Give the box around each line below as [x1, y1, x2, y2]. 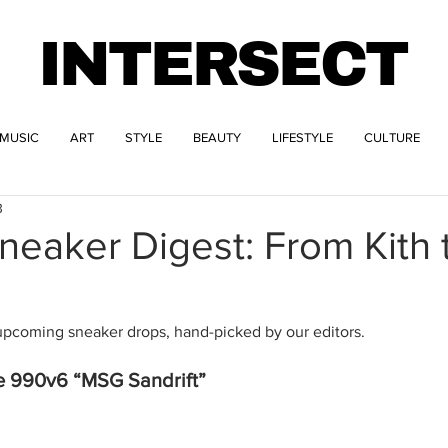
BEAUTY [193, 130, 241, 145]
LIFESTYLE [272, 130, 333, 145]
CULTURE [364, 130, 420, 145]
